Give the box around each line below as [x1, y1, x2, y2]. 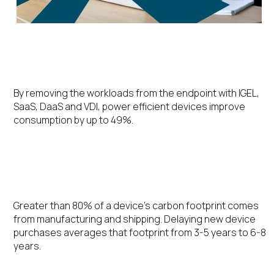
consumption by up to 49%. [13, 113, 134, 127]
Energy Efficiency [13, 59, 135, 79]
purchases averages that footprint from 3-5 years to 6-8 [13, 226, 267, 239]
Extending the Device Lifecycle [13, 171, 228, 191]
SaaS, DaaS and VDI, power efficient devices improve [13, 100, 246, 113]
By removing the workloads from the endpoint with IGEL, [13, 86, 260, 100]
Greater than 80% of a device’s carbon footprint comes [13, 199, 259, 212]
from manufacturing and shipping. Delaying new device [13, 212, 256, 226]
